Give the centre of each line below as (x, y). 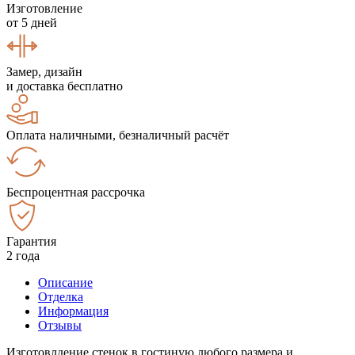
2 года (23, 255)
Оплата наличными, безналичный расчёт (118, 135)
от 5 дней (32, 22)
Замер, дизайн (44, 71)
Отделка (61, 296)
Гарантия (31, 241)
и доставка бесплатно (65, 86)
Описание (65, 282)
